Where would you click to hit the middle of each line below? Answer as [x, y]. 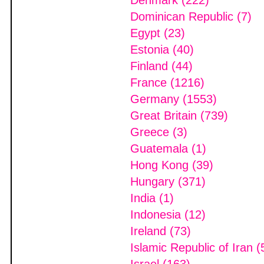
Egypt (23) [158, 33]
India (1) [152, 198]
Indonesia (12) [168, 214]
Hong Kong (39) [172, 165]
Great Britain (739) [179, 115]
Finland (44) [161, 66]
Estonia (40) [162, 49]
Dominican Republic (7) [191, 16]
